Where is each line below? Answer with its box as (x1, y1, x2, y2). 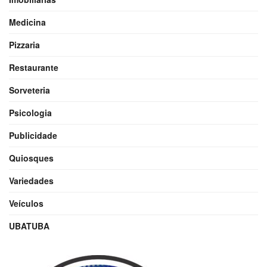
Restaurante (9, 61, 58, 73)
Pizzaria (9, 38, 40, 51)
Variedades (9, 174, 54, 187)
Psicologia (9, 106, 52, 119)
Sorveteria (9, 83, 50, 96)
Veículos (9, 197, 44, 209)
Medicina (9, 15, 46, 28)
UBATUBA (9, 219, 49, 232)
